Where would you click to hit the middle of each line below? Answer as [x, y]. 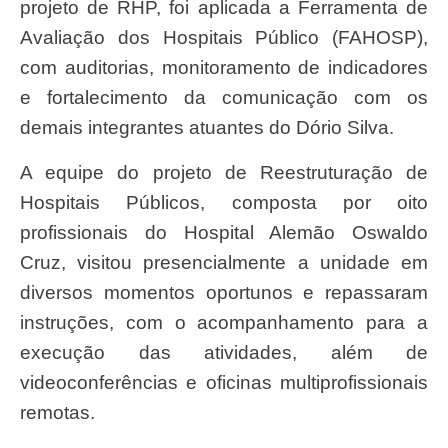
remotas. [57, 412]
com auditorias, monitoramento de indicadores [224, 68]
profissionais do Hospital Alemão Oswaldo [224, 232]
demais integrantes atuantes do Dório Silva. [207, 128]
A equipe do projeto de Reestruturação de [26, 172]
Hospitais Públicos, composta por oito [224, 202]
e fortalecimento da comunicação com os [224, 98]
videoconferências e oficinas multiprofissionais [224, 382]
